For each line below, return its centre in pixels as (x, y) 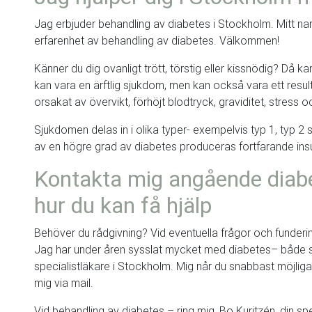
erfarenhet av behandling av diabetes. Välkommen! (157, 40)
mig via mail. (64, 283)
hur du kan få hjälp (123, 205)
